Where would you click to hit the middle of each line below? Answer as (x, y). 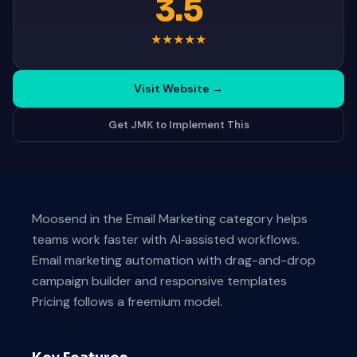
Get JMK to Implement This (178, 125)
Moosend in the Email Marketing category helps (170, 219)
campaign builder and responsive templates (159, 281)
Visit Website (173, 88)
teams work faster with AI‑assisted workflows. (166, 239)
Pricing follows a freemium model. (127, 302)
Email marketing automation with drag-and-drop (174, 260)
